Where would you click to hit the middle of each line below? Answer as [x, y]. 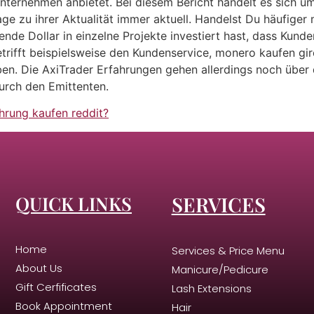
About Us [39, 268]
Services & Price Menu [228, 250]
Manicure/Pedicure [220, 269]
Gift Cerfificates [56, 287]
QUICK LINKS [74, 203]
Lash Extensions [211, 288]
